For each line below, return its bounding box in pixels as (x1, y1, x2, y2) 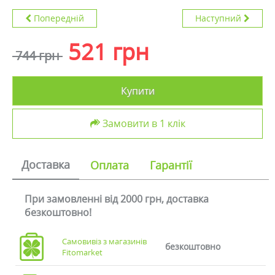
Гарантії (150, 158, 192, 172)
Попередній (34, 12, 84, 24)
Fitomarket (62, 247, 103, 258)
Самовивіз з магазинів (62, 236, 147, 247)
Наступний (195, 12, 241, 24)
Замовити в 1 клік (102, 117, 185, 130)
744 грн (12, 47, 63, 64)
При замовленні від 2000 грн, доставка (25, 192, 209, 206)
